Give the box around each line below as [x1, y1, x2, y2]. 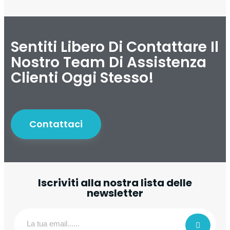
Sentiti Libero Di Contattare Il [10, 36, 219, 57]
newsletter [87, 185, 143, 200]
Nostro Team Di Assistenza [10, 52, 206, 72]
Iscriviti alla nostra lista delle [38, 175, 192, 190]
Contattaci [29, 117, 83, 130]
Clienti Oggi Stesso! [10, 67, 154, 88]
